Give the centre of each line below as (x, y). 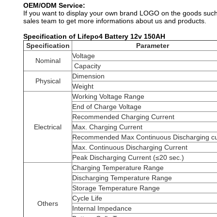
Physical (48, 81)
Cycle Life (87, 198)
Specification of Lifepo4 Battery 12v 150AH (94, 36)
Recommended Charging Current (123, 116)
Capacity (86, 66)
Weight (83, 86)
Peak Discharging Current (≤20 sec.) (128, 157)
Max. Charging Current (107, 127)
